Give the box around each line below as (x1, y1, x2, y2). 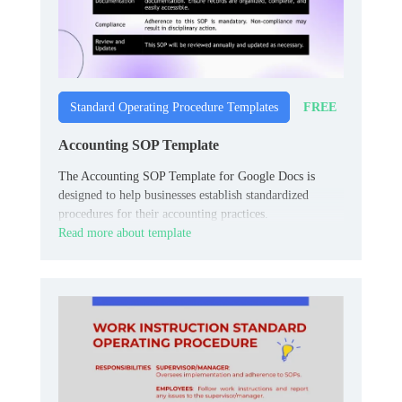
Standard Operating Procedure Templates (70, 100, 278, 115)
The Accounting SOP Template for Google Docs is (58, 170, 315, 184)
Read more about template (58, 226, 191, 240)
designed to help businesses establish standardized (58, 188, 309, 203)
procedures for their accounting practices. (58, 207, 268, 222)
